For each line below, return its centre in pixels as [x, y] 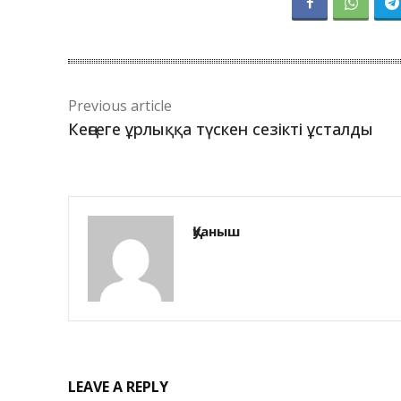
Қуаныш [216, 231]
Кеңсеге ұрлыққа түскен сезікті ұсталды [221, 129]
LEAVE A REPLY [118, 387]
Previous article [120, 106]
